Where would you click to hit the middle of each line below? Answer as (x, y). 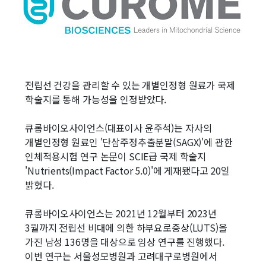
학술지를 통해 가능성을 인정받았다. (96, 99)
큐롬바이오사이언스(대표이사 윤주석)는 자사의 (118, 128)
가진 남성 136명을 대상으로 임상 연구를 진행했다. (126, 242)
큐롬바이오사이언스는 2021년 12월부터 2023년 (121, 213)
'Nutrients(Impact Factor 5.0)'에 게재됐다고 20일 (127, 170)
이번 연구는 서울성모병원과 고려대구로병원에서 (121, 256)
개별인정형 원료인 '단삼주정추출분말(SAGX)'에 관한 (129, 142)
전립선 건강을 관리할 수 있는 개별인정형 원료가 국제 (130, 85)
